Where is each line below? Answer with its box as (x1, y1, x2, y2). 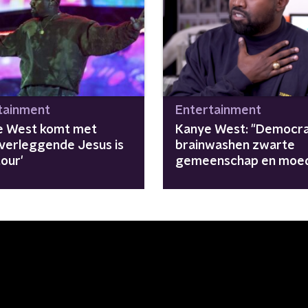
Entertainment (175, 104, 261, 117)
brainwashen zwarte (175, 139, 295, 152)
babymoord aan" (175, 170, 271, 184)
